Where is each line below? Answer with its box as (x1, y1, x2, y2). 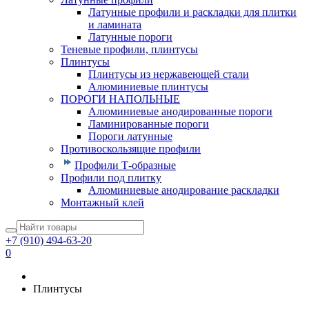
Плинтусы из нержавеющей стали (88, 68, 249, 80)
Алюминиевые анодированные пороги (88, 106, 272, 117)
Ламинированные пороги (88, 118, 209, 130)
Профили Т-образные (74, 159, 176, 171)
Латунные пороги (88, 31, 172, 43)
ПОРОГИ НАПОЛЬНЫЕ (61, 93, 180, 105)
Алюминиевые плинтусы (88, 81, 208, 92)
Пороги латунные (88, 130, 172, 142)
